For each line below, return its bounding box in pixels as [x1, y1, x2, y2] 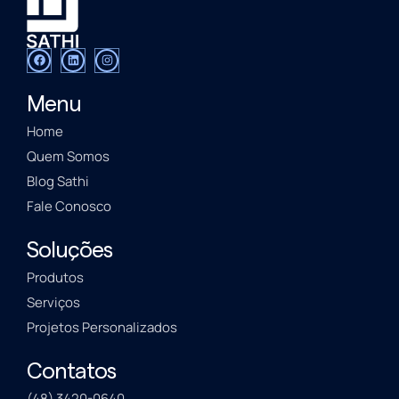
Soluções [27, 239, 112, 262]
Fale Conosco [27, 196, 111, 216]
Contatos [27, 360, 116, 383]
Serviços [27, 292, 80, 312]
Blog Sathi [27, 171, 89, 191]
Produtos [27, 267, 84, 287]
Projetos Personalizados [27, 317, 177, 337]
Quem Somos [27, 146, 110, 166]
